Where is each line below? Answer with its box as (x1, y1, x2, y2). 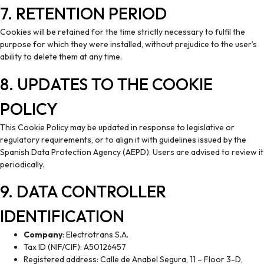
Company (24, 229, 62, 240)
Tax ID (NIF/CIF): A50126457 (24, 242, 126, 253)
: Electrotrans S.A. (62, 229, 128, 240)
